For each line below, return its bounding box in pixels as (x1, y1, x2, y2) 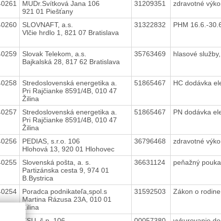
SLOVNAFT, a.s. (22, 20, 73, 29)
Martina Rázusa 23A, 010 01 (22, 195, 111, 203)
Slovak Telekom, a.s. (22, 49, 86, 58)
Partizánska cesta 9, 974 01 (22, 166, 109, 174)
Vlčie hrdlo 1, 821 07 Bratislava (22, 28, 119, 37)
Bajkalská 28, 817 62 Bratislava (22, 57, 120, 66)
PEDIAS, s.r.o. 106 (22, 137, 80, 145)
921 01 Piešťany (22, 7, 73, 15)
